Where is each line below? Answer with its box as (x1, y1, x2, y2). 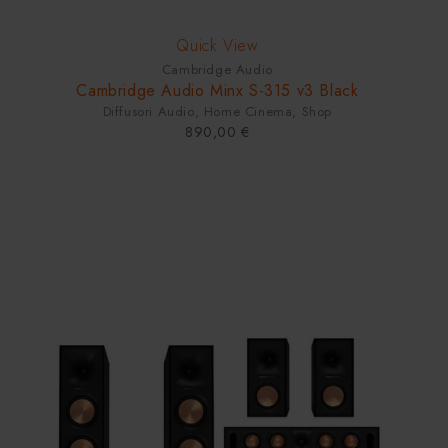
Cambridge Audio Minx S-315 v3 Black (76, 79, 359, 103)
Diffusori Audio (102, 102, 195, 122)
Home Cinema (203, 102, 293, 122)
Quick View (176, 34, 259, 58)
